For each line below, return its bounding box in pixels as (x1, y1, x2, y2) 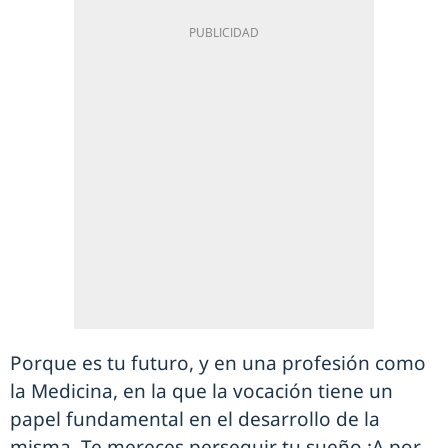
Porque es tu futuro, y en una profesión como (10, 350, 426, 376)
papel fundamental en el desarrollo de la (10, 406, 380, 432)
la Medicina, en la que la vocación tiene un (10, 378, 393, 404)
